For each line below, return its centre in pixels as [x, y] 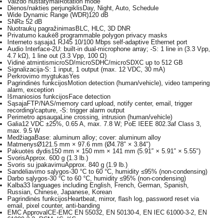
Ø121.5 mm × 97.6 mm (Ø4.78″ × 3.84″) [94, 144]
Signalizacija [25, 69]
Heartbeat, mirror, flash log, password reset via [133, 199]
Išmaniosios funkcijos [38, 97]
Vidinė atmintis [28, 63]
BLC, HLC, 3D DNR [103, 28]
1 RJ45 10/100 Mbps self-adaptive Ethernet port [120, 42]
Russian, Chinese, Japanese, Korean [60, 192]
